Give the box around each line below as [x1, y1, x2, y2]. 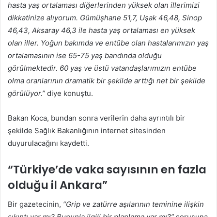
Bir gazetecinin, [8, 200, 63, 209]
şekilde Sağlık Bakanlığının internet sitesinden [8, 125, 166, 135]
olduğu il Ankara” [8, 177, 108, 193]
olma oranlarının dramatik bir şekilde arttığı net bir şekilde [8, 76, 205, 85]
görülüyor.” [8, 88, 47, 98]
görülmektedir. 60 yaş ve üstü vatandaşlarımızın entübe [8, 63, 197, 73]
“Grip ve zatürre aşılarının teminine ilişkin [63, 200, 204, 209]
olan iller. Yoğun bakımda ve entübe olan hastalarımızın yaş [8, 38, 209, 47]
